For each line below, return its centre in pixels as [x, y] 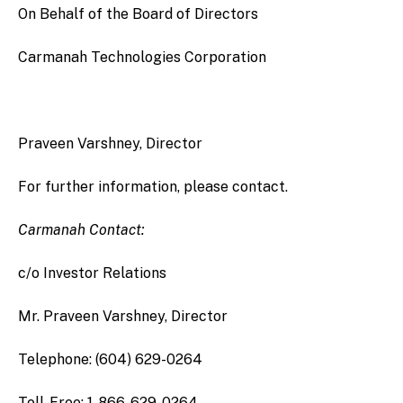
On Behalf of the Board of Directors [138, 13]
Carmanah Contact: [81, 229]
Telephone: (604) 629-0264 [110, 359]
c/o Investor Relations [92, 273]
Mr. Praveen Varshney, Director [123, 316]
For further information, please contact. [153, 186]
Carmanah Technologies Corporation [142, 57]
